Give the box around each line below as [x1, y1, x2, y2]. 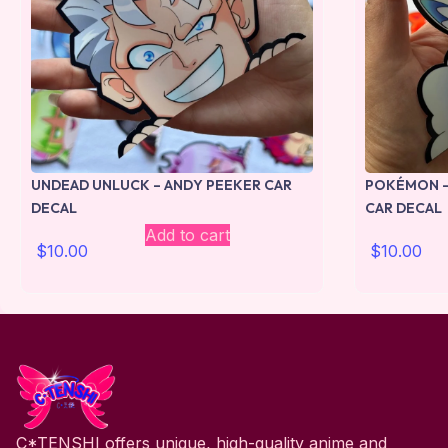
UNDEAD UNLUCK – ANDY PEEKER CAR [31, 175, 292, 194]
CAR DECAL [364, 198, 442, 217]
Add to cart [144, 224, 230, 245]
